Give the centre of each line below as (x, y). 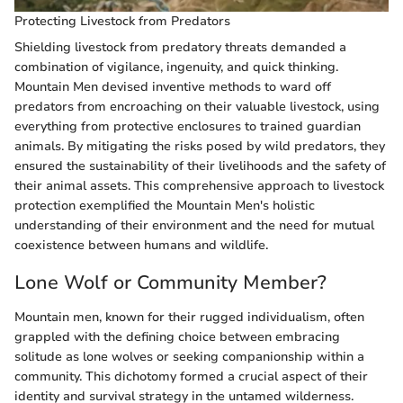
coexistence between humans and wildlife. (141, 246)
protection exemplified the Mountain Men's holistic (165, 206)
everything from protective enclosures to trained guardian (188, 127)
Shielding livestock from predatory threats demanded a (180, 48)
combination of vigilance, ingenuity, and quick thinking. (176, 67)
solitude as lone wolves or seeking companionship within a (189, 356)
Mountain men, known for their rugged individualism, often (189, 317)
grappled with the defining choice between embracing (177, 336)
